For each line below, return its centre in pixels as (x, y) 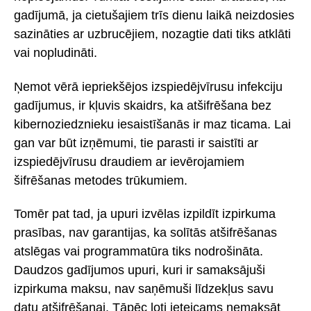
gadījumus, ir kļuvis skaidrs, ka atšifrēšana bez (143, 105)
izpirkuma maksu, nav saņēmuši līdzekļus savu (144, 289)
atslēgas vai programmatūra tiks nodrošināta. (138, 252)
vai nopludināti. (56, 52)
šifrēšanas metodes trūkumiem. (101, 180)
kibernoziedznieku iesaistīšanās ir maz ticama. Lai (152, 124)
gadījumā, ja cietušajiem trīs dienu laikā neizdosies (154, 15)
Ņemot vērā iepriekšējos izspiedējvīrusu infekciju (148, 86)
